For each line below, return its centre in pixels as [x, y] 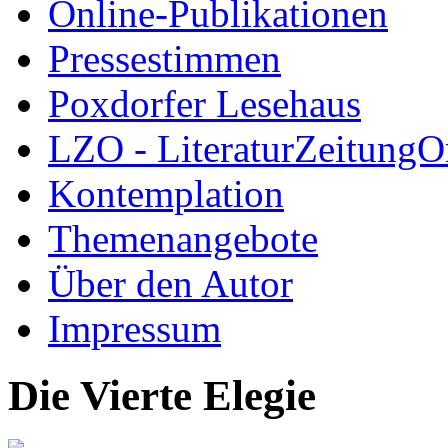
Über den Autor [170, 283]
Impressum [134, 328]
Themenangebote [183, 238]
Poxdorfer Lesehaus [204, 103]
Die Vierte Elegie [162, 395]
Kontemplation [166, 193]
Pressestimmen [164, 58]
